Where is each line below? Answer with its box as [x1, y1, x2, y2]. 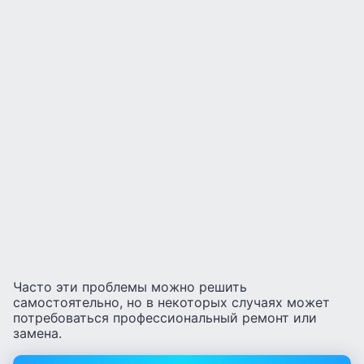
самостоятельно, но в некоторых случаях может [13, 294, 330, 310]
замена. [13, 325, 62, 341]
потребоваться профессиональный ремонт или [13, 310, 317, 326]
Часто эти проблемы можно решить [13, 279, 247, 295]
